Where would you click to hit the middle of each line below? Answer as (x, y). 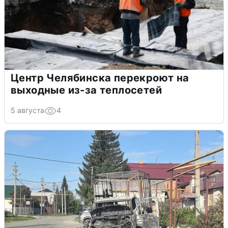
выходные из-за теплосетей (86, 90)
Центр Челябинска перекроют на (100, 78)
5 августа (27, 110)
